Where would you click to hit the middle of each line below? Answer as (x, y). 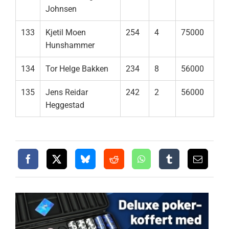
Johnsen (61, 9)
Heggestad (65, 105)
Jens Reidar (67, 93)
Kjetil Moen (66, 33)
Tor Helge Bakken (77, 69)
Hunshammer (70, 45)
